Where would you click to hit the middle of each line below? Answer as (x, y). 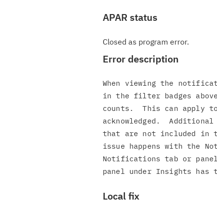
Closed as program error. (146, 42)
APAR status (130, 17)
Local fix (121, 196)
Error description (141, 59)
